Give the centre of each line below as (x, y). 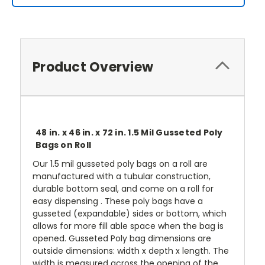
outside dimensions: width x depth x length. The (131, 251)
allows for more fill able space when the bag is (128, 226)
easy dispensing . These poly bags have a (118, 201)
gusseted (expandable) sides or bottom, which (130, 214)
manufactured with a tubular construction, (122, 177)
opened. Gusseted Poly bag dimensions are (122, 239)
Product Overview (93, 67)
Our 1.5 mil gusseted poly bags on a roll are (120, 164)
